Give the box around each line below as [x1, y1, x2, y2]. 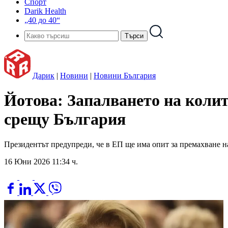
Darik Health [24, 7, 66, 15]
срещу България [4, 110, 126, 129]
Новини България [94, 71, 156, 80]
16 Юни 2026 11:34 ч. [4, 157, 78, 166]
